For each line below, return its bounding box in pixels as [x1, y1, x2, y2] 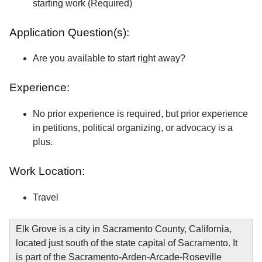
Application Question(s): [9, 26, 129, 39]
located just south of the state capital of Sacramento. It [16, 237, 237, 248]
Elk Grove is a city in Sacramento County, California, [16, 223, 232, 234]
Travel [33, 192, 58, 202]
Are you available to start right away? [33, 53, 185, 64]
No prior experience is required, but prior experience [33, 109, 248, 119]
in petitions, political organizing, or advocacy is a [33, 123, 233, 133]
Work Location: [9, 165, 88, 178]
